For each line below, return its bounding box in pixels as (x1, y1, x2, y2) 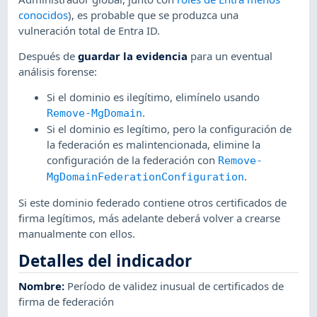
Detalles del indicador (18, 249, 192, 272)
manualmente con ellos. (18, 226, 136, 241)
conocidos (18, 7, 69, 22)
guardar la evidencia (78, 48, 188, 63)
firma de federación (18, 294, 115, 309)
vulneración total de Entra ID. (18, 23, 161, 38)
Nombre (18, 279, 62, 294)
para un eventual (188, 48, 273, 63)
